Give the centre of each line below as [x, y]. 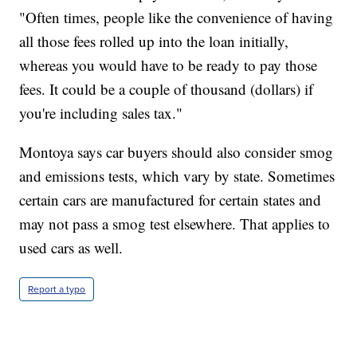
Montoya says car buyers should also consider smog [177, 151]
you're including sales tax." [101, 112]
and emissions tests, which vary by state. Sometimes [177, 175]
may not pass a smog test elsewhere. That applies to [175, 223]
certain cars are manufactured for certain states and [171, 199]
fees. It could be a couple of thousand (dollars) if [167, 88]
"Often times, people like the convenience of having [177, 17]
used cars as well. [71, 247]
